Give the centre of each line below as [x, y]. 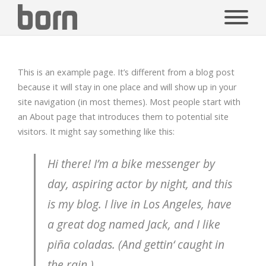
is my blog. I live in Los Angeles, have [140, 204]
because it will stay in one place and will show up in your [127, 87]
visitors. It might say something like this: [96, 132]
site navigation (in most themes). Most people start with [129, 102]
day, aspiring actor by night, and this [140, 184]
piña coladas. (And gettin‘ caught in [136, 244]
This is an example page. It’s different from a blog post [126, 72]
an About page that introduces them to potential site [123, 117]
